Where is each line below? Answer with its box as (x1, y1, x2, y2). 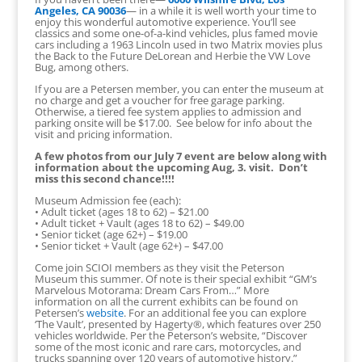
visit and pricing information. (34, 126, 172, 141)
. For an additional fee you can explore (123, 305, 306, 320)
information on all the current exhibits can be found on (34, 293, 298, 309)
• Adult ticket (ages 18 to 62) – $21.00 (34, 204, 208, 219)
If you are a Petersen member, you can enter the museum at (34, 81, 324, 96)
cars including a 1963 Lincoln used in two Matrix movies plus (34, 36, 322, 52)
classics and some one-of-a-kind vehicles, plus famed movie (34, 25, 318, 40)
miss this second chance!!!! (34, 170, 175, 186)
